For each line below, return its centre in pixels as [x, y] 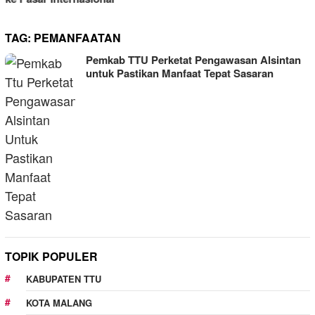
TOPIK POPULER [51, 256]
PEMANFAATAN [77, 38]
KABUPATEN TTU [64, 279]
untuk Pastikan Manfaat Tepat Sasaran [180, 73]
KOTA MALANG [59, 303]
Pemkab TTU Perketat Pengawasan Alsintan [193, 60]
